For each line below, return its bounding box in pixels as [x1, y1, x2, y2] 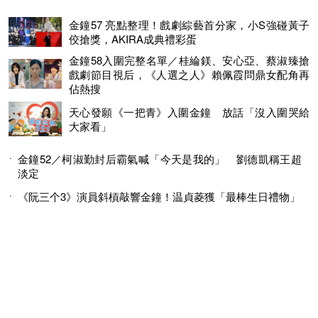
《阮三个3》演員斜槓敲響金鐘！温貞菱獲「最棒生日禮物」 [18, 189, 300, 204]
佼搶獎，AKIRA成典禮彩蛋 [69, 31, 197, 47]
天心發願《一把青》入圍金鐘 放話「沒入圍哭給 [69, 104, 309, 120]
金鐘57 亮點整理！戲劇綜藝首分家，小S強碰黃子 [69, 17, 309, 33]
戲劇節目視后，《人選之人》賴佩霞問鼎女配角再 [69, 66, 309, 82]
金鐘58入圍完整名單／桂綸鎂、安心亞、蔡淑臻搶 [69, 52, 309, 67]
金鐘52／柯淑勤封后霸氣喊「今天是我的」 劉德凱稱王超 [18, 151, 302, 167]
